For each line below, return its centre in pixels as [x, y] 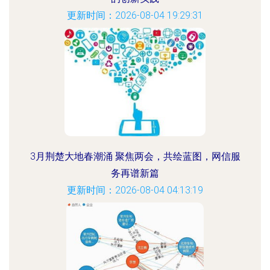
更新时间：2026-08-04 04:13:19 [135, 190]
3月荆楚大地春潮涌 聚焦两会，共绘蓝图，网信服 [135, 156]
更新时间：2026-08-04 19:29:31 [135, 15]
